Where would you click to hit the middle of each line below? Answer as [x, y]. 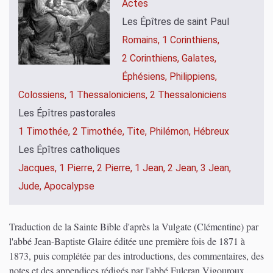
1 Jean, [151, 168]
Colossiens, [44, 95]
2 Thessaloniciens [188, 95]
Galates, [199, 58]
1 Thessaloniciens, [109, 95]
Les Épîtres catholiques [69, 150]
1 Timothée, [45, 132]
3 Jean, [216, 168]
